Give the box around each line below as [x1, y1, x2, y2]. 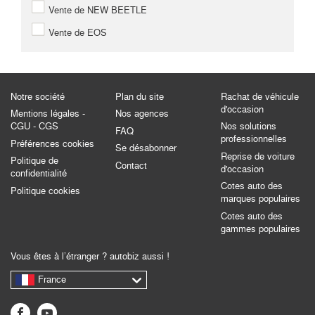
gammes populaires [220, 223, 300, 234]
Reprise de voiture [220, 150, 295, 162]
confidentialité [11, 168, 67, 179]
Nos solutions [220, 121, 276, 132]
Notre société [11, 91, 65, 102]
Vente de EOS [46, 27, 107, 38]
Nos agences [115, 108, 169, 120]
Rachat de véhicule [220, 91, 299, 102]
